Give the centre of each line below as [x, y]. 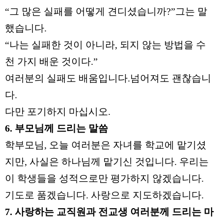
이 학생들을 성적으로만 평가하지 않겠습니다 [103, 178]
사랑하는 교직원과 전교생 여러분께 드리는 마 [114, 212]
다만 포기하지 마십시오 [56, 111]
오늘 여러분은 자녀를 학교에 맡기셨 [128, 145]
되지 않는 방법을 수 [163, 45]
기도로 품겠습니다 [45, 195]
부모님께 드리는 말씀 [61, 128]
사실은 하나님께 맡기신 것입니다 [102, 162]
